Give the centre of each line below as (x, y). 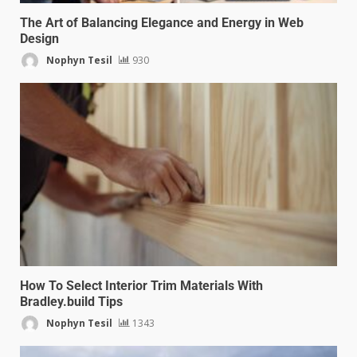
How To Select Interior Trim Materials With (141, 286)
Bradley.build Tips (71, 302)
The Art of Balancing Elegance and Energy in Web (162, 23)
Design (39, 39)
